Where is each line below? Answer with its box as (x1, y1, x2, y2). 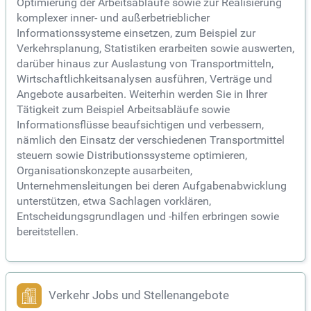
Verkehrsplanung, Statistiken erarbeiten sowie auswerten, (17, 42, 294, 56)
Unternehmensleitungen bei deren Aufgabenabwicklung (17, 179, 287, 193)
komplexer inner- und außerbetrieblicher (17, 11, 210, 25)
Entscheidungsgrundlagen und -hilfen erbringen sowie (17, 210, 279, 224)
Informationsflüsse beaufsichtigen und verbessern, (17, 118, 264, 132)
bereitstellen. (17, 225, 78, 239)
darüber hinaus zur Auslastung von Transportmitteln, (17, 57, 274, 71)
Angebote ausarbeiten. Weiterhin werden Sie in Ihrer (17, 87, 267, 101)
